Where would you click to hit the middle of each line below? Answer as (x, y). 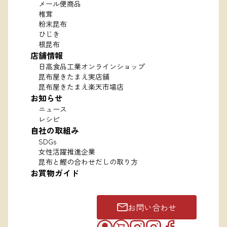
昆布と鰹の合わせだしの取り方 (88, 162)
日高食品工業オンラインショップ (92, 67)
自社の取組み (55, 130)
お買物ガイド (55, 173)
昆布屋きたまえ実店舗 (74, 77)
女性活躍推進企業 (67, 152)
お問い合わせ (152, 207)
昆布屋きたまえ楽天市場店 (81, 87)
